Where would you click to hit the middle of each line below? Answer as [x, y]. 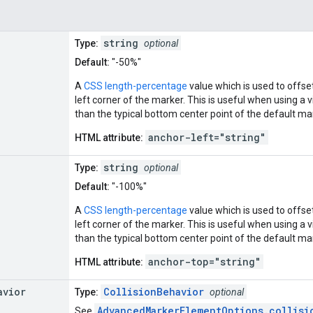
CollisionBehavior [154, 291]
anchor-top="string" [204, 261]
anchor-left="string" [207, 137]
